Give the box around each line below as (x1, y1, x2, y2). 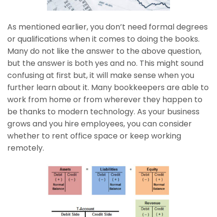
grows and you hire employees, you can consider (7, 118, 192, 129)
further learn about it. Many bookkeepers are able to (7, 81, 209, 93)
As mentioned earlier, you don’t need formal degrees (7, 21, 208, 32)
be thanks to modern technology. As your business (7, 106, 200, 117)
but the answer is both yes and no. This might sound (7, 57, 203, 69)
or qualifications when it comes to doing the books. (7, 33, 200, 45)
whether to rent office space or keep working (7, 130, 181, 141)
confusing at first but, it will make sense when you (7, 69, 194, 81)
